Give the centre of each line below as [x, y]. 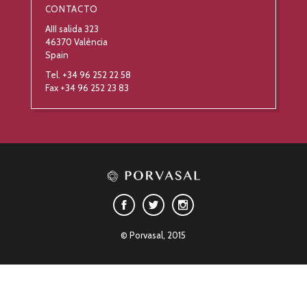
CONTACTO [71, 9]
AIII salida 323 [72, 29]
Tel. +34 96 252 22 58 [88, 75]
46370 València [76, 42]
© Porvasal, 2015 [153, 235]
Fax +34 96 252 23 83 [87, 88]
